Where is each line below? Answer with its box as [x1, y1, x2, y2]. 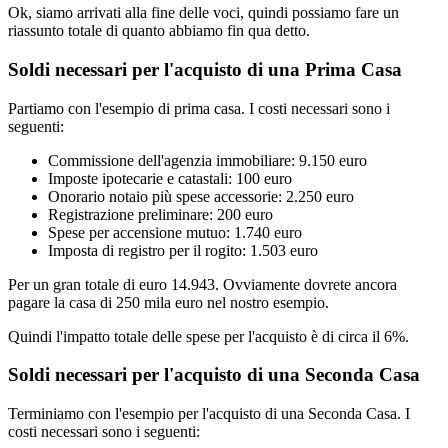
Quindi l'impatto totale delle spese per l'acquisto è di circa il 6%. [8, 327, 409, 345]
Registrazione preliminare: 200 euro [48, 205, 273, 223]
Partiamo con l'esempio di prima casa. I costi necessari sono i [8, 99, 390, 117]
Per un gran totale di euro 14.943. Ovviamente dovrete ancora [8, 275, 397, 293]
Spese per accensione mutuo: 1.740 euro [48, 223, 302, 241]
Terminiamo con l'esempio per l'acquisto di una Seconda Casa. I [8, 405, 410, 423]
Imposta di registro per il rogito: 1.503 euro [48, 241, 318, 259]
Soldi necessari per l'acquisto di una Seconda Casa [8, 364, 420, 386]
